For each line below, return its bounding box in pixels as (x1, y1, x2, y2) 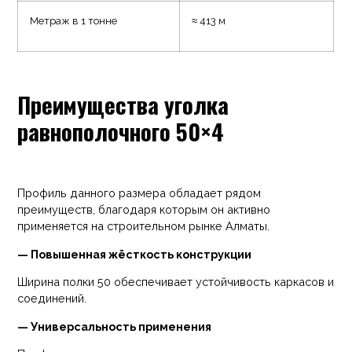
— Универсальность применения (17, 319, 212, 333)
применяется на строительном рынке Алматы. (17, 219, 270, 233)
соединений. (17, 291, 87, 306)
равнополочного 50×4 (17, 115, 225, 148)
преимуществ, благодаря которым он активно (17, 203, 271, 217)
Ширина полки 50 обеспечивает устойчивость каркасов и (17, 275, 335, 289)
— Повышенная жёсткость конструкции (17, 247, 252, 261)
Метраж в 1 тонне (30, 14, 118, 27)
